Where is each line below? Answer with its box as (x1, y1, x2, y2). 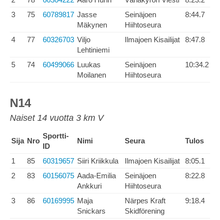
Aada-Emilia (77, 171, 116, 180)
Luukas (77, 60, 101, 69)
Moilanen (77, 71, 106, 79)
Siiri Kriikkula (77, 157, 118, 165)
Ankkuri (77, 182, 102, 190)
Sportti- (43, 132, 69, 140)
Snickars (77, 207, 106, 215)
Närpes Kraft (125, 196, 165, 205)
